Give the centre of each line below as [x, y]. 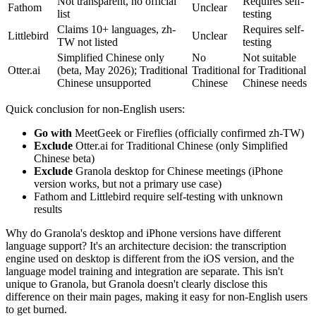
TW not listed [87, 42]
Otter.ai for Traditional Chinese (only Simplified [180, 145]
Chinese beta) [64, 158]
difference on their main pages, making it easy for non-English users [157, 296]
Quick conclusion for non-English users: [95, 109]
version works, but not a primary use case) [128, 183]
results [48, 209]
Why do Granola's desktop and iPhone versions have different [143, 233]
